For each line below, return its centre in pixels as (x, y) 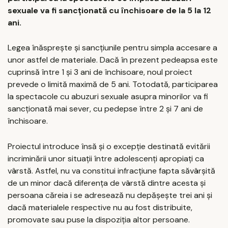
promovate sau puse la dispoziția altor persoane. (99, 219)
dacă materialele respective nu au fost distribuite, (100, 207)
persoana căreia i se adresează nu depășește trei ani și (110, 195)
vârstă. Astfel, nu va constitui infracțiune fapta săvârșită (111, 170)
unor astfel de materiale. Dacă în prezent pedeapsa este (113, 60)
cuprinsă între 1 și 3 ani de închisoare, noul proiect (100, 72)
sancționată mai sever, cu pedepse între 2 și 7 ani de (105, 109)
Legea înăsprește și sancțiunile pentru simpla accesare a (112, 48)
